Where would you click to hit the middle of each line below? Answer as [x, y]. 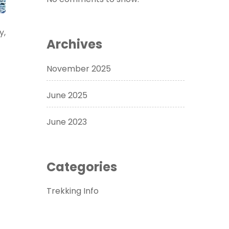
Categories [82, 167]
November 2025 [79, 68]
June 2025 [67, 95]
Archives [74, 44]
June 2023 [67, 122]
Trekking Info [73, 191]
